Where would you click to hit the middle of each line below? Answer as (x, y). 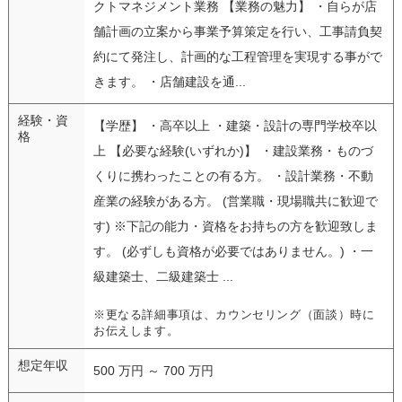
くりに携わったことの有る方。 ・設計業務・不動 (233, 175)
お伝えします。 (136, 331)
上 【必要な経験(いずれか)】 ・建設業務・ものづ (233, 150)
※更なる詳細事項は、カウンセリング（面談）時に (234, 315)
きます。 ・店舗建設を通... (169, 81)
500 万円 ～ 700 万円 (153, 370)
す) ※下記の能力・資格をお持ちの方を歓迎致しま (235, 226)
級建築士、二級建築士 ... (163, 276)
